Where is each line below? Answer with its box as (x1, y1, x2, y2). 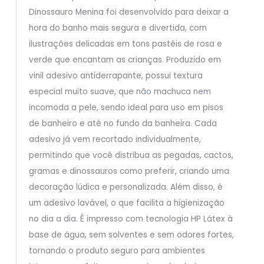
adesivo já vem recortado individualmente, (28, 134, 201, 146)
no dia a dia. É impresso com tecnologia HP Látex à (28, 213, 233, 225)
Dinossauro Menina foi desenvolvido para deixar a (28, 6, 229, 18)
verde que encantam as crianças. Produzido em (28, 54, 221, 66)
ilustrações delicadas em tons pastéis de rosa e (28, 38, 222, 50)
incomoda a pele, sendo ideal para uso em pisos (28, 102, 223, 114)
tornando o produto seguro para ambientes (28, 245, 205, 257)
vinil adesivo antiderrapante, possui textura (28, 70, 203, 82)
